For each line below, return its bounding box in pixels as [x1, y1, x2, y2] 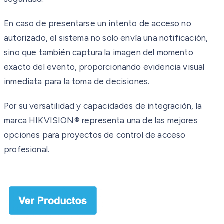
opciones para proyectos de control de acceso [4, 129, 186, 140]
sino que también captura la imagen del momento [4, 47, 193, 57]
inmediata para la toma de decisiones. [4, 76, 150, 86]
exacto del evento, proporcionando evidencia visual [4, 61, 205, 72]
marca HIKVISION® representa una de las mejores [4, 115, 198, 125]
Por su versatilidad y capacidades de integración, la [4, 100, 202, 111]
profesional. [4, 144, 50, 154]
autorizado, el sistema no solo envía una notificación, [4, 32, 208, 43]
